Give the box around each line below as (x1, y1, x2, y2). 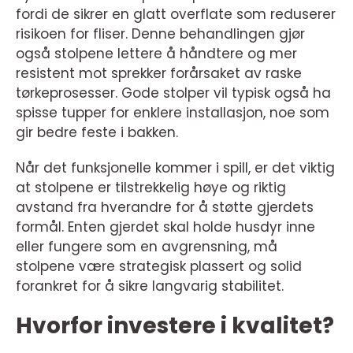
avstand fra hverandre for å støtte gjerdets (16, 198, 314, 217)
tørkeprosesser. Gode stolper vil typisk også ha (16, 84, 331, 103)
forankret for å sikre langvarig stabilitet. (16, 277, 284, 296)
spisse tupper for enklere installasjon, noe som (16, 103, 329, 123)
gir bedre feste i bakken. (16, 123, 178, 143)
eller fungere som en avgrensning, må (16, 237, 277, 257)
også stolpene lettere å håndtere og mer (16, 44, 297, 64)
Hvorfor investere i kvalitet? (16, 310, 334, 342)
